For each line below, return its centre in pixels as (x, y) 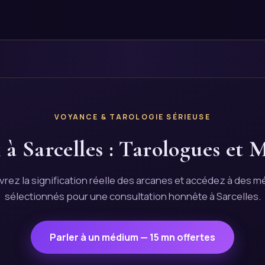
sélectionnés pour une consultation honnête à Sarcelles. (132, 196)
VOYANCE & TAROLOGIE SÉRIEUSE (132, 117)
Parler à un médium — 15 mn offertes (132, 237)
